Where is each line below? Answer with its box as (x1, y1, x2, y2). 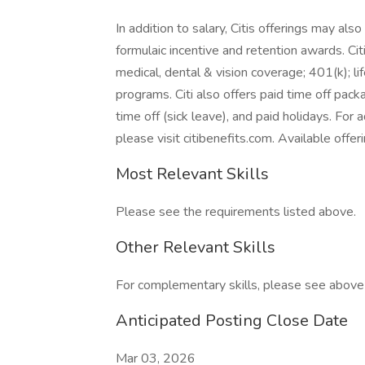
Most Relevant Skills (116, 163, 269, 185)
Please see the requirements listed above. (116, 203, 356, 221)
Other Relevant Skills (116, 236, 275, 258)
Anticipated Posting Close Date (116, 310, 348, 332)
